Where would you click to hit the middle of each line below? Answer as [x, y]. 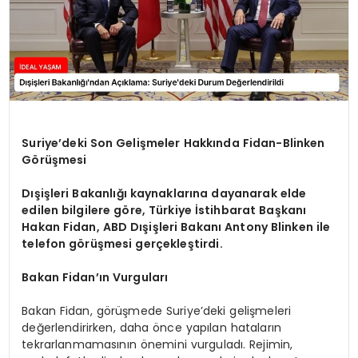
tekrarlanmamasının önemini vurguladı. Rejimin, [157, 344]
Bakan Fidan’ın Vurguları [95, 277]
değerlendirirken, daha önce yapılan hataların [151, 327]
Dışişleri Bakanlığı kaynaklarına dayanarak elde [164, 193]
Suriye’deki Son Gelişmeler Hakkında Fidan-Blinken [173, 143]
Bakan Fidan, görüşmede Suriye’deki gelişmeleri [157, 310]
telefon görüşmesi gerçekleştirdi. [122, 243]
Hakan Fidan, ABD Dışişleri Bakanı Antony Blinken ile [176, 227]
